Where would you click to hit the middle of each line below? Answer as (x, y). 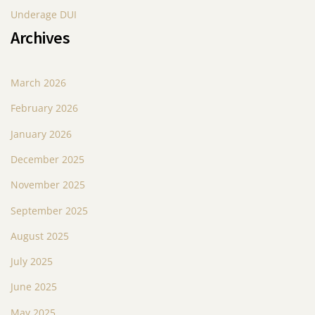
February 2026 (44, 108)
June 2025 (34, 287)
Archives (40, 38)
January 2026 (41, 134)
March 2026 (38, 82)
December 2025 (47, 159)
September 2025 (49, 210)
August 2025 (40, 236)
